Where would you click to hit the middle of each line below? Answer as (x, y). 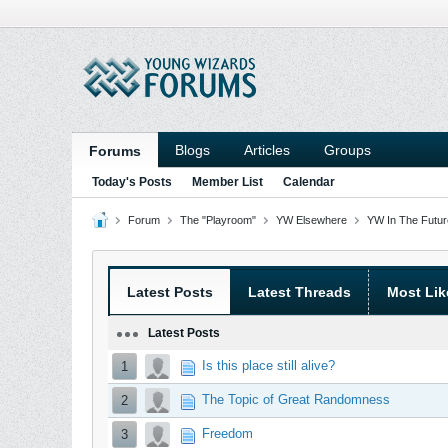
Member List (227, 182)
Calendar (309, 182)
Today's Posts (132, 182)
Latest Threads (299, 292)
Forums (115, 151)
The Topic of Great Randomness (296, 399)
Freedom (227, 433)
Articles (267, 150)
